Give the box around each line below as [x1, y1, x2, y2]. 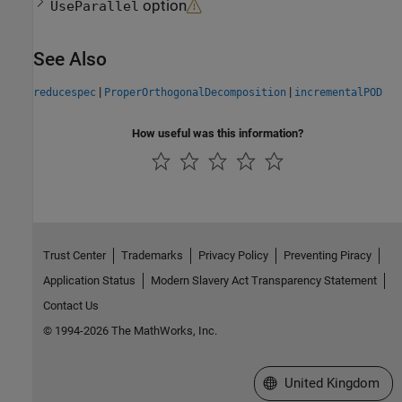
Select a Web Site [262, 374, 368, 391]
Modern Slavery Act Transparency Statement [150, 274, 377, 288]
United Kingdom [284, 375, 380, 392]
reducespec [33, 86, 96, 100]
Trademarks [120, 249, 183, 263]
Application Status [42, 274, 135, 288]
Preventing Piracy [283, 249, 371, 263]
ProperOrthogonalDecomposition [104, 86, 286, 100]
